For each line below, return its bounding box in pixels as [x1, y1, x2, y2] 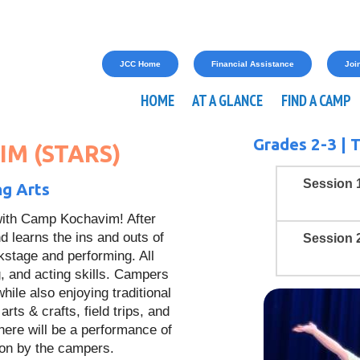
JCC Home [120, 59, 161, 68]
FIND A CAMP [280, 90, 351, 110]
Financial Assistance [211, 59, 294, 68]
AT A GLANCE [192, 90, 264, 110]
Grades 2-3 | [252, 135, 350, 154]
